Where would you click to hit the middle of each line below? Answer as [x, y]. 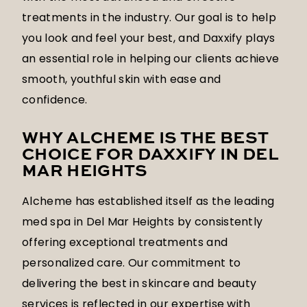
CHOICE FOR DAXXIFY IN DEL [151, 156]
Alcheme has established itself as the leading [148, 201]
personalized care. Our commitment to [132, 263]
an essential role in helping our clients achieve [151, 59]
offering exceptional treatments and [125, 243]
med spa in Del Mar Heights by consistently [143, 222]
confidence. [55, 100]
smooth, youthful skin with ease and [122, 79]
